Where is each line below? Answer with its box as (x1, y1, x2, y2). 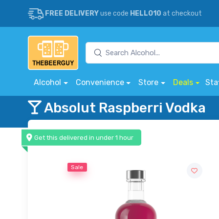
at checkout (161, 9, 202, 18)
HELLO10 (130, 9, 161, 18)
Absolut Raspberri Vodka (42, 99, 206, 116)
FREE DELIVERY (45, 9, 99, 18)
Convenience (75, 78, 124, 87)
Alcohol (34, 78, 61, 87)
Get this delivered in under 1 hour (34, 133, 134, 141)
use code (99, 9, 130, 18)
